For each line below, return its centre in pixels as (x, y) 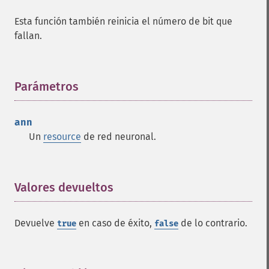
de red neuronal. (119, 137)
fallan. (28, 36)
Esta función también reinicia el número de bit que (123, 21)
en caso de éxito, (115, 223)
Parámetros (47, 86)
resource (62, 137)
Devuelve (36, 223)
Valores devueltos (64, 187)
